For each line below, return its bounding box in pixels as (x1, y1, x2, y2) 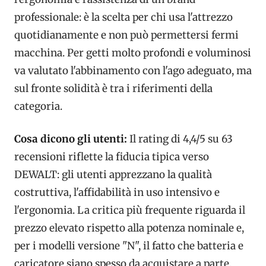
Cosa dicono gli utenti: (14, 132, 127, 146)
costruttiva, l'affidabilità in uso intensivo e (14, 186, 220, 199)
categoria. (14, 99, 62, 113)
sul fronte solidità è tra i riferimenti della (14, 81, 213, 95)
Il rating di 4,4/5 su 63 (127, 132, 233, 146)
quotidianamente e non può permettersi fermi (14, 28, 239, 42)
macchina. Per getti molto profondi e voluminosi (14, 46, 251, 59)
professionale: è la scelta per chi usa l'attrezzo (14, 10, 233, 24)
